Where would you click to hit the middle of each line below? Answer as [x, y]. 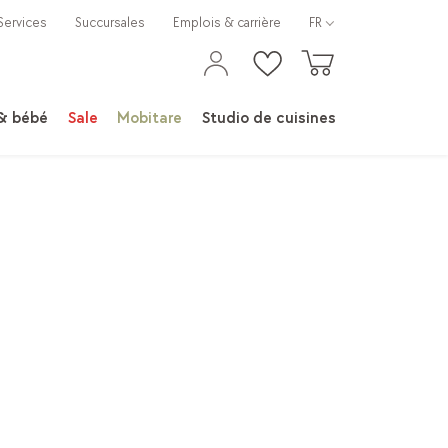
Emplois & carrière [227, 22]
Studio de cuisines [268, 119]
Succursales [110, 22]
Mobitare [150, 119]
